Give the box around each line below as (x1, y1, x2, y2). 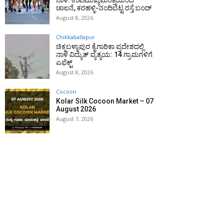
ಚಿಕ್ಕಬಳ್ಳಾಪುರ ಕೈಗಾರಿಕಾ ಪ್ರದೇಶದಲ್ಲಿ (56, 43, 144, 51)
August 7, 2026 (56, 115, 93, 122)
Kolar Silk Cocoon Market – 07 (56, 97, 154, 105)
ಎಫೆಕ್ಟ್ (56, 58, 72, 66)
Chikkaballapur (56, 33, 95, 41)
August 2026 (56, 105, 96, 113)
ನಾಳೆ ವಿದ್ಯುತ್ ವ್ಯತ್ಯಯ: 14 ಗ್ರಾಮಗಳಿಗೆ (56, 51, 153, 58)
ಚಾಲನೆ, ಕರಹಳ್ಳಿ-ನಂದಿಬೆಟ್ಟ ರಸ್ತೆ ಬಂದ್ (56, 4, 152, 12)
